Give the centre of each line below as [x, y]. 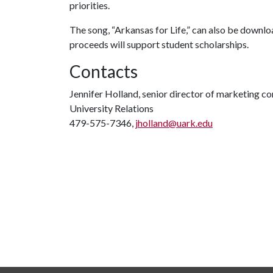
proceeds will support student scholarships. [159, 44]
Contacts [104, 71]
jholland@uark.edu [174, 122]
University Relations [112, 108]
